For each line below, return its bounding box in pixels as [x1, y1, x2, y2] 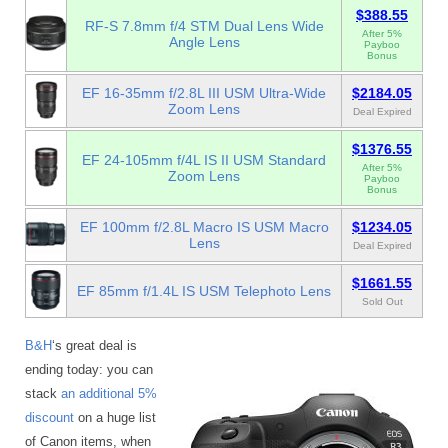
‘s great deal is [52, 337, 137, 353]
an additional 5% [61, 385, 157, 401]
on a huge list [74, 409, 156, 425]
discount [25, 409, 74, 425]
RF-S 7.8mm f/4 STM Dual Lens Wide [84, 18, 324, 35]
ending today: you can [25, 361, 153, 377]
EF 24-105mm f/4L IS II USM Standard [82, 152, 326, 169]
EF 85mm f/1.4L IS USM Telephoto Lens [77, 283, 331, 300]
